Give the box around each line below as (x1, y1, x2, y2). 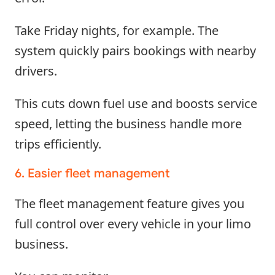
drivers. (15, 62, 57, 79)
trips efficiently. (15, 135, 101, 152)
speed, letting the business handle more (15, 115, 242, 132)
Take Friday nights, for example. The (15, 21, 219, 39)
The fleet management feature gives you (15, 195, 244, 212)
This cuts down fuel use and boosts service (15, 95, 257, 112)
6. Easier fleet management (15, 165, 170, 181)
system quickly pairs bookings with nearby (15, 42, 256, 59)
